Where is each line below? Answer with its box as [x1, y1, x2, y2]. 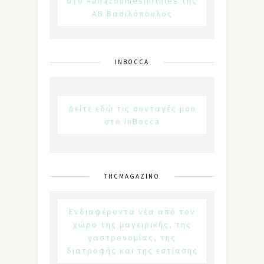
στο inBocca [104, 115, 160, 127]
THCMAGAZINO [104, 171, 160, 180]
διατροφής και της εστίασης [66, 245, 198, 256]
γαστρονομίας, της [88, 232, 176, 243]
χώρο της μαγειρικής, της [72, 219, 192, 230]
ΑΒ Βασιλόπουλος [91, 8, 173, 19]
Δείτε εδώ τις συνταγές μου [68, 103, 196, 114]
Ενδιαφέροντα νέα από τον [68, 206, 196, 217]
